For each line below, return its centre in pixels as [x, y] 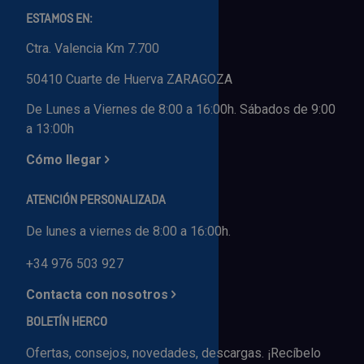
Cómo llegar [64, 160]
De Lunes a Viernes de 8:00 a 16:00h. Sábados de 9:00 [181, 110]
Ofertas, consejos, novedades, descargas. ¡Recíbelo [173, 353]
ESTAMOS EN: [59, 20]
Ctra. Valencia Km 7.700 [93, 49]
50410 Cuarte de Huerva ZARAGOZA [129, 80]
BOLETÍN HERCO [67, 323]
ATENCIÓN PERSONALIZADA [96, 201]
